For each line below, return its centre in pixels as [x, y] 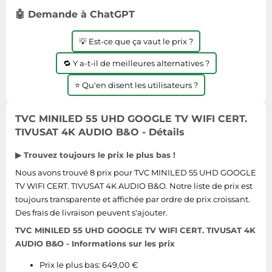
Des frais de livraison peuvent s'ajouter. [91, 212]
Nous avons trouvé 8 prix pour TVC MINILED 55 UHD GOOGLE [136, 172]
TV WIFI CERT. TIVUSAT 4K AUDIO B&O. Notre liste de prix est [134, 186]
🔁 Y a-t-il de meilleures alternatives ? [136, 63]
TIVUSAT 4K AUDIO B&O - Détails [100, 132]
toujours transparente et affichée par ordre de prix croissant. [133, 199]
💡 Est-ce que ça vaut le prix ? [136, 41]
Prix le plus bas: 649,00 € [89, 265]
